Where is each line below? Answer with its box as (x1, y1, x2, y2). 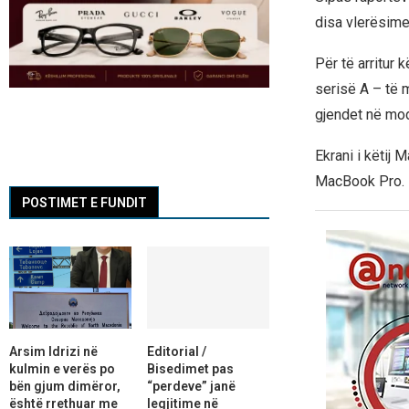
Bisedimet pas (146, 361, 234, 376)
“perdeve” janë (146, 378, 236, 393)
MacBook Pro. (314, 173, 404, 191)
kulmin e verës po (9, 361, 115, 376)
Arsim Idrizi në (9, 343, 98, 359)
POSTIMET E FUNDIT (22, 195, 147, 211)
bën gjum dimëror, (9, 378, 121, 393)
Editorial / (146, 343, 206, 359)
